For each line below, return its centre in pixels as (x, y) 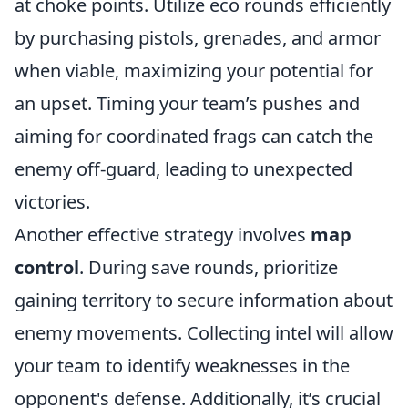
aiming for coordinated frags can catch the (194, 136)
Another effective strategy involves (163, 235)
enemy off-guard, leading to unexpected (184, 169)
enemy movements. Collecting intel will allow (204, 333)
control (47, 267)
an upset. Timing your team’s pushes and (187, 103)
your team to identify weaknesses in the (182, 366)
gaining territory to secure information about (204, 300)
